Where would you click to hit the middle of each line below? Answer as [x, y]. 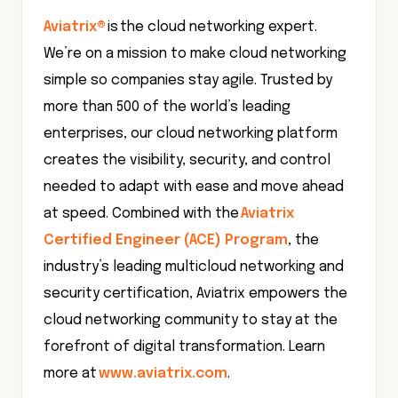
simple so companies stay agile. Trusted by [188, 80]
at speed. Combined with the [142, 214]
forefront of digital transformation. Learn [184, 347]
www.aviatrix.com [163, 374]
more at [71, 374]
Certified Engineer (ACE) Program [166, 240]
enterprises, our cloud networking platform [191, 134]
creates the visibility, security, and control [187, 160]
